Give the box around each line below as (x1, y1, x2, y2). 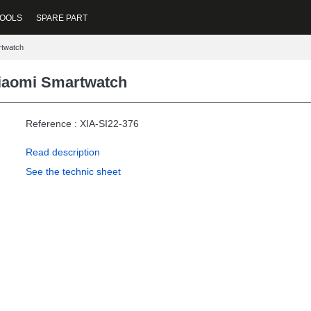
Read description (26, 146, 100, 158)
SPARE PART (36, 12, 87, 23)
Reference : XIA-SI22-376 (26, 118, 139, 129)
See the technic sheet (26, 166, 121, 177)
